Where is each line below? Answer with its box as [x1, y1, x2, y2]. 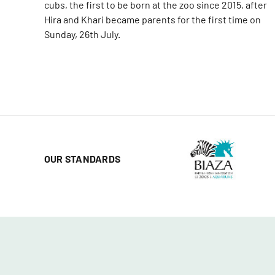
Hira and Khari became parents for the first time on [44, 13, 261, 25]
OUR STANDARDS [44, 152, 121, 165]
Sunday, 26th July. [44, 28, 120, 40]
